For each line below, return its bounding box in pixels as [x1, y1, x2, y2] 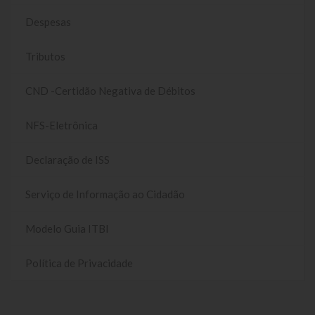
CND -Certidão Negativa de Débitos [25, 84, 195, 97]
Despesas [25, 15, 71, 28]
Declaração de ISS [25, 153, 110, 166]
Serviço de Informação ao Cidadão [25, 187, 185, 200]
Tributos [25, 49, 65, 63]
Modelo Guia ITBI [25, 221, 109, 235]
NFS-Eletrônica [25, 118, 98, 131]
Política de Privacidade [25, 256, 133, 269]
